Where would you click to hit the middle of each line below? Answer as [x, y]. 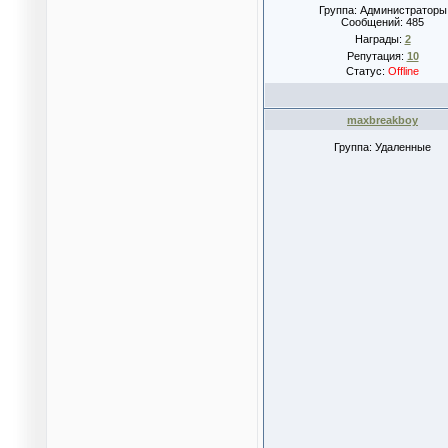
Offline [403, 71]
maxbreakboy [382, 120]
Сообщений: [373, 22]
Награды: [379, 39]
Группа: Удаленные [382, 147]
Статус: [367, 71]
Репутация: [376, 56]
